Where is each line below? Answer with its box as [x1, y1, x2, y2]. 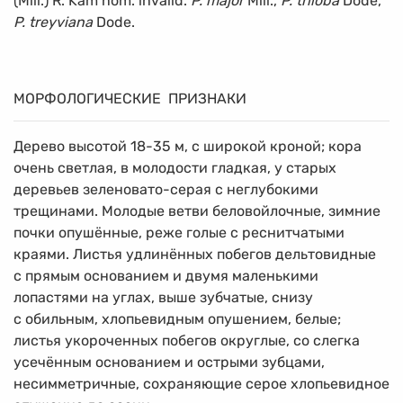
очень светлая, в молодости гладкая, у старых [13, 158, 336, 176]
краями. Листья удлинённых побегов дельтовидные [13, 245, 376, 263]
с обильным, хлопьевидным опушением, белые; [13, 309, 341, 327]
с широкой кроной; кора [188, 137, 362, 155]
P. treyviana [13, 13, 93, 31]
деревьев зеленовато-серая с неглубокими [13, 180, 318, 198]
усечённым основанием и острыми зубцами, [13, 353, 325, 371]
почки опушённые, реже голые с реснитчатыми [13, 223, 345, 241]
